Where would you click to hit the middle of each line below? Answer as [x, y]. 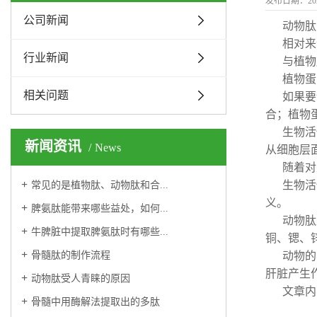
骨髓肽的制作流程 [71, 255]
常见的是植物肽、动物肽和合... [100, 185]
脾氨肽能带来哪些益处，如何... [100, 208]
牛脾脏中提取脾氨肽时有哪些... [100, 232]
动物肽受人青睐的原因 [81, 278]
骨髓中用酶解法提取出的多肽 [96, 302]
